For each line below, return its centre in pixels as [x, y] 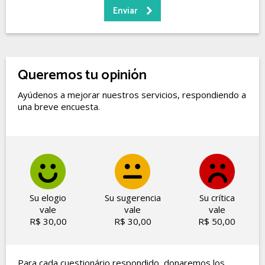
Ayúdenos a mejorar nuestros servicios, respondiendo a [132, 95]
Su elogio [48, 198]
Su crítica [217, 198]
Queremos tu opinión [82, 75]
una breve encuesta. [59, 106]
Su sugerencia [132, 198]
